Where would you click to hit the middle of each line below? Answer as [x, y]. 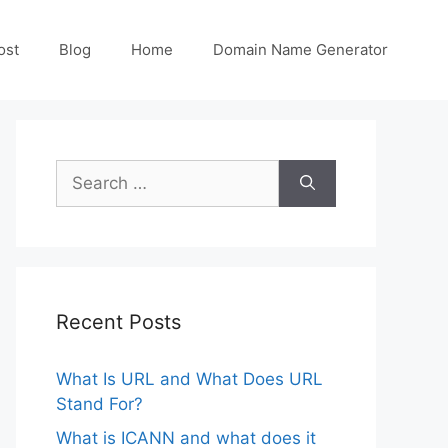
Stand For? [99, 404]
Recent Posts [118, 322]
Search [83, 171]
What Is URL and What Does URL [189, 379]
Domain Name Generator [300, 49]
